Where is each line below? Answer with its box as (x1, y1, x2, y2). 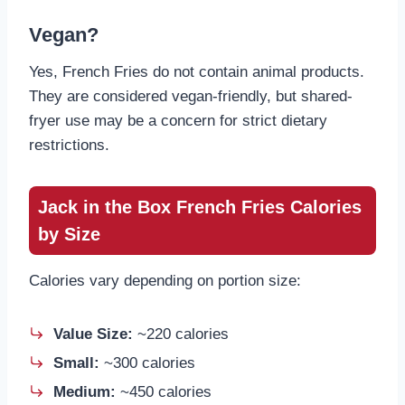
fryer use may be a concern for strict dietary (29, 112, 327, 130)
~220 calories (133, 325, 229, 344)
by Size (38, 224, 100, 245)
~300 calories (99, 354, 195, 372)
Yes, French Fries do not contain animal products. (29, 63, 364, 81)
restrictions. (29, 137, 109, 155)
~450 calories (116, 383, 212, 401)
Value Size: (53, 325, 133, 344)
